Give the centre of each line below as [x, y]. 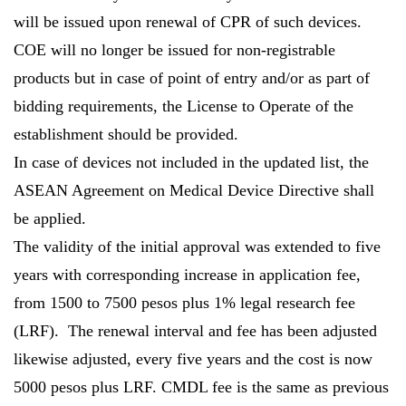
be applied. [50, 218]
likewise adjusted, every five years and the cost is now [193, 359]
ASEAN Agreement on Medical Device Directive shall [194, 190]
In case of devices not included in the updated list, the [191, 162]
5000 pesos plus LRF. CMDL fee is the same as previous [201, 387]
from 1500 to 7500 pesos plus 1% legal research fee [184, 303]
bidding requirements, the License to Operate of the [184, 106]
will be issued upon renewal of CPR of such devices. [188, 22]
